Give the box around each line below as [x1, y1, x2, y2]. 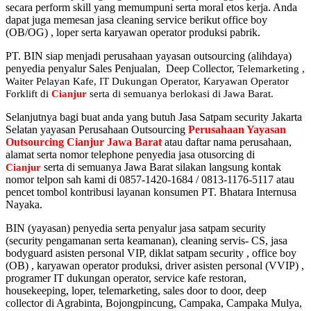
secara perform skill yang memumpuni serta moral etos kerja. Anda [6, 1, 297, 14]
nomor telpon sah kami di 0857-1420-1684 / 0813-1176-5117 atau [6, 174, 294, 186]
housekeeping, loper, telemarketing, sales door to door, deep [6, 285, 267, 297]
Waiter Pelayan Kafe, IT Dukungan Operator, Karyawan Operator [6, 76, 289, 87]
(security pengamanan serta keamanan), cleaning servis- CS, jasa [6, 235, 287, 247]
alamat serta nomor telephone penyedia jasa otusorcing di [6, 149, 255, 161]
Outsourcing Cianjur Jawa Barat [6, 136, 162, 149]
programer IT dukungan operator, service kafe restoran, [6, 272, 246, 285]
